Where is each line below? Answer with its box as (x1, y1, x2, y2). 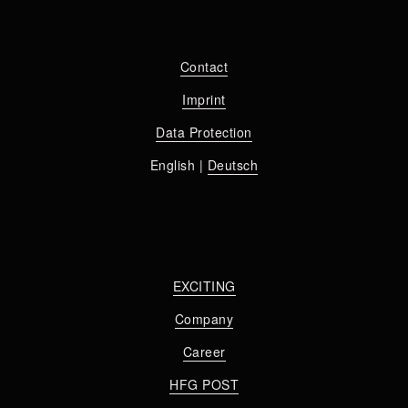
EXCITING (172, 277, 236, 295)
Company (174, 310, 234, 328)
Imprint (182, 90, 226, 108)
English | (149, 156, 208, 174)
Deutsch (207, 156, 259, 174)
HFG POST (169, 375, 239, 393)
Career (182, 342, 226, 361)
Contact (179, 57, 229, 76)
